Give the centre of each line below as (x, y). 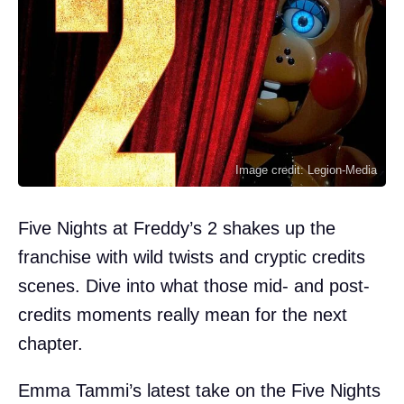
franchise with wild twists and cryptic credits (192, 257)
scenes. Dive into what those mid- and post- (194, 285)
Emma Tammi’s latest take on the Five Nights (199, 390)
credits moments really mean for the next (183, 314)
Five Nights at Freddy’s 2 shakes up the (177, 228)
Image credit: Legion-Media (306, 170)
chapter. (50, 343)
